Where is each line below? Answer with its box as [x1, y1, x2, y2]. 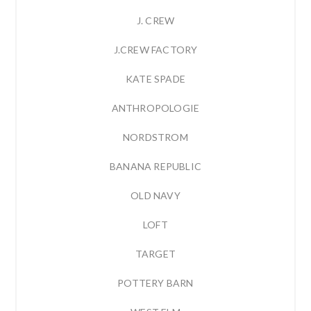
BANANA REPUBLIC [110, 160, 201, 173]
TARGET [135, 248, 176, 260]
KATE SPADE [126, 73, 185, 85]
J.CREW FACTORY [113, 44, 198, 56]
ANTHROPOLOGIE [111, 102, 200, 115]
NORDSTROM [123, 131, 188, 144]
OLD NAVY [131, 190, 180, 202]
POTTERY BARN [117, 277, 194, 289]
